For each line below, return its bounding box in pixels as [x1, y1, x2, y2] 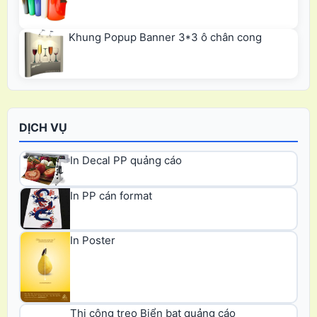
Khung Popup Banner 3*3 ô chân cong [69, 30, 262, 44]
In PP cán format [70, 189, 152, 203]
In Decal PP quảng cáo [70, 153, 182, 167]
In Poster [70, 233, 115, 247]
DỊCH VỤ [19, 120, 67, 135]
